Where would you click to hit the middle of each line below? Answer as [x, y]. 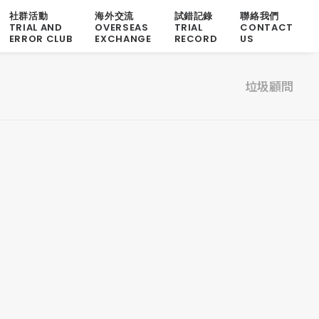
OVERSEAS [122, 27]
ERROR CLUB [41, 38]
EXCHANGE [123, 38]
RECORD [196, 38]
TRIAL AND [36, 27]
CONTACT [267, 27]
